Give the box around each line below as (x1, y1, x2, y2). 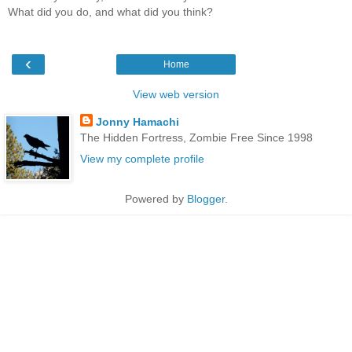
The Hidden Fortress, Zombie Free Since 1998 (79, 131, 313, 145)
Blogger (186, 192, 225, 206)
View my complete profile (79, 152, 204, 166)
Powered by (124, 192, 187, 206)
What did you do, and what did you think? (8, 5, 213, 18)
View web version (133, 88, 219, 101)
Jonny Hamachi (95, 115, 179, 129)
